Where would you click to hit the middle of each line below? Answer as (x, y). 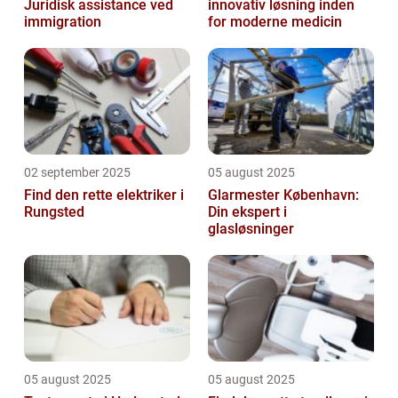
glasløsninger (251, 228)
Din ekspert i (247, 211)
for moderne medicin (275, 21)
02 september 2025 (77, 172)
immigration (63, 21)
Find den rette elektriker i (104, 195)
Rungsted (54, 211)
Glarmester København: (283, 195)
